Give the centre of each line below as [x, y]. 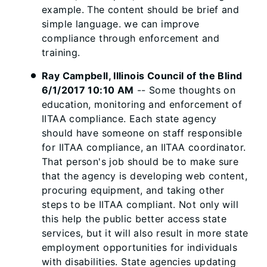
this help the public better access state [134, 219]
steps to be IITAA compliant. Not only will [140, 204]
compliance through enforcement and [131, 38]
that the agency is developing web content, [145, 176]
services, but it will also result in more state [145, 233]
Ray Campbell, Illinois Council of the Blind [142, 76]
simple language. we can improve [121, 24]
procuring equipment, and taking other [133, 190]
